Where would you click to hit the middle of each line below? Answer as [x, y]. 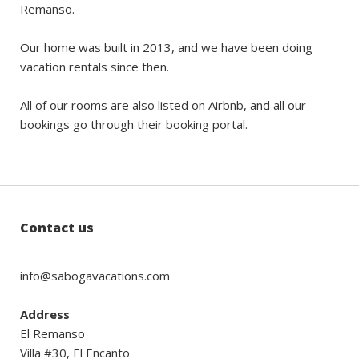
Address [45, 314]
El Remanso [52, 333]
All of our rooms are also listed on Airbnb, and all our [163, 105]
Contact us [57, 228]
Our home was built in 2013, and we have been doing [166, 47]
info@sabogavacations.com [95, 276]
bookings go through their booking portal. [134, 124]
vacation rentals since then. [95, 67]
